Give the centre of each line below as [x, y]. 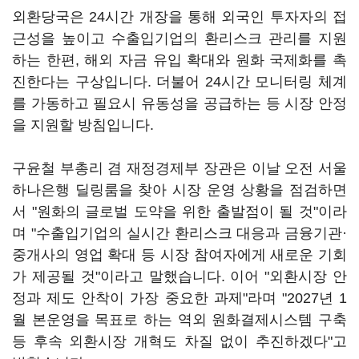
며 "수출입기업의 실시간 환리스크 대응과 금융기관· [179, 233]
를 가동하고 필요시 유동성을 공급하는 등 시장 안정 [179, 103]
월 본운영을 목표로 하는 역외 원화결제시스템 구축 [179, 320]
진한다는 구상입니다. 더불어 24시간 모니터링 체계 [179, 82]
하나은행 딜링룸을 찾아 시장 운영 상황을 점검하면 [179, 190]
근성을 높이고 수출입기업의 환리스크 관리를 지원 [179, 38]
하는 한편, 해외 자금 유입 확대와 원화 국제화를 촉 [179, 60]
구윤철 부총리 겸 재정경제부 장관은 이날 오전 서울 [179, 168]
